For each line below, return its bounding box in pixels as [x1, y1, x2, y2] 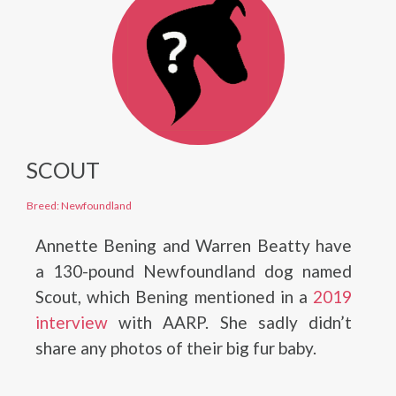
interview [35, 312, 108, 332]
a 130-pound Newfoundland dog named [35, 261, 352, 281]
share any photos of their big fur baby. [35, 338, 316, 358]
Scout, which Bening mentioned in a [35, 286, 313, 307]
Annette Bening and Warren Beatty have [35, 235, 352, 255]
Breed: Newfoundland [27, 199, 132, 212]
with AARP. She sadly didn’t [108, 312, 352, 332]
